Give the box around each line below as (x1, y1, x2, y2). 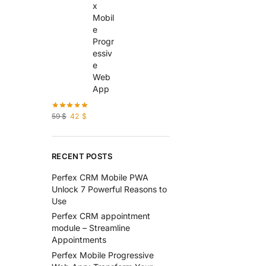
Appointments (52, 235, 106, 245)
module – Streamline (52, 223, 130, 233)
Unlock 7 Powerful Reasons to (52, 183, 167, 194)
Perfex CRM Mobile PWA (52, 172, 148, 182)
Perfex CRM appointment (52, 211, 150, 221)
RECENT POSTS (52, 151, 113, 161)
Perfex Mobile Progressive (52, 249, 154, 260)
